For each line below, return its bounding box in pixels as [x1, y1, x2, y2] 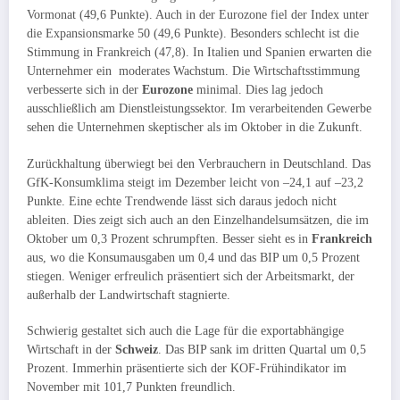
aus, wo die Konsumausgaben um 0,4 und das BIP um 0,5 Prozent [27, 250, 360, 264]
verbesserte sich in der [27, 83, 142, 97]
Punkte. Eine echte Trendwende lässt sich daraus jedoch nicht [27, 194, 337, 208]
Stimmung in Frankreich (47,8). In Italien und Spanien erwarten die [27, 46, 371, 60]
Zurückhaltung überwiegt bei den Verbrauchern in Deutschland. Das [27, 156, 371, 171]
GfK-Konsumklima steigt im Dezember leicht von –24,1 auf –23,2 [27, 175, 363, 189]
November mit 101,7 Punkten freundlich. [27, 379, 239, 394]
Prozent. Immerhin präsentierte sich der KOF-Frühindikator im [27, 361, 346, 375]
